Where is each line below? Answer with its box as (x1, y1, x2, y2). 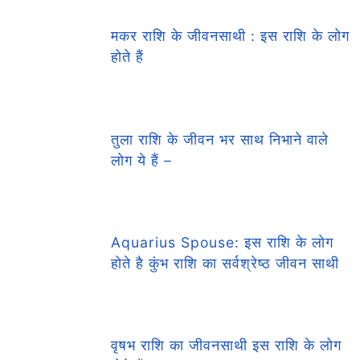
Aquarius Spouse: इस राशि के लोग (111, 234, 334, 252)
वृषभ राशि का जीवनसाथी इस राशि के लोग (111, 337, 342, 354)
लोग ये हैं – (111, 151, 173, 169)
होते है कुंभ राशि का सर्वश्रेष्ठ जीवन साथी (111, 255, 340, 272)
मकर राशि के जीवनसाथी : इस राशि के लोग (111, 27, 350, 45)
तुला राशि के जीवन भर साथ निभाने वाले (111, 130, 329, 148)
